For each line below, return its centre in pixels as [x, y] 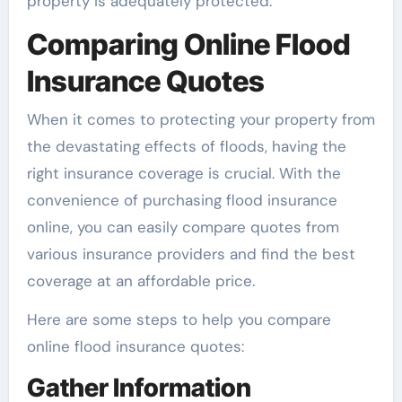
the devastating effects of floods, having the [186, 146]
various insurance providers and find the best [191, 253]
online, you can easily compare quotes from [183, 227]
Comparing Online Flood [188, 45]
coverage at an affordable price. [140, 280]
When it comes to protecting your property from [201, 119]
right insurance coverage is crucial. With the [184, 173]
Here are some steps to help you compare [179, 319]
